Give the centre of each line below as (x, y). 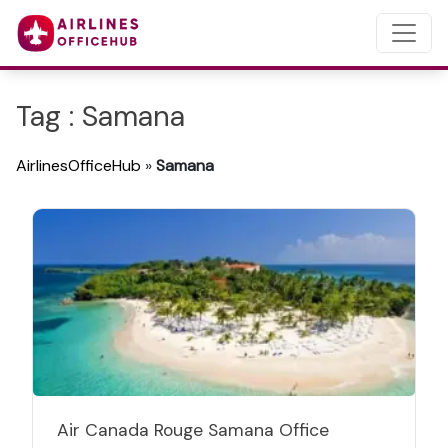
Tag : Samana (100, 116)
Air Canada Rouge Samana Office (193, 430)
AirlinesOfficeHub (78, 165)
